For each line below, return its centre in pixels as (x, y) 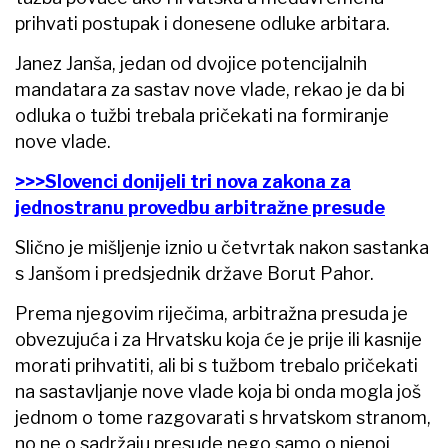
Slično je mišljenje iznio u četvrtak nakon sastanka (222, 247)
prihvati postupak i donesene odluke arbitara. (202, 23)
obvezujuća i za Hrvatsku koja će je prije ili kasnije (218, 339)
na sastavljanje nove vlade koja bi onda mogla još (218, 391)
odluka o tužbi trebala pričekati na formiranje (202, 115)
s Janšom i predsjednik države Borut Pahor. (194, 273)
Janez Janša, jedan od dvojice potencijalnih (191, 63)
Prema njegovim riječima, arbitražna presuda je (211, 313)
